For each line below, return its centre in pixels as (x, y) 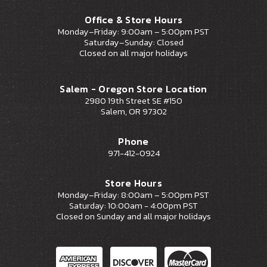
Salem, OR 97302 (133, 112)
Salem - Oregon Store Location (133, 89)
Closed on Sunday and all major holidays (133, 217)
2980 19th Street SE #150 (133, 101)
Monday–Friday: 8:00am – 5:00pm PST (133, 195)
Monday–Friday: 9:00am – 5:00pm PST (133, 32)
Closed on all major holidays (133, 53)
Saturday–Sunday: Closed (133, 43)
